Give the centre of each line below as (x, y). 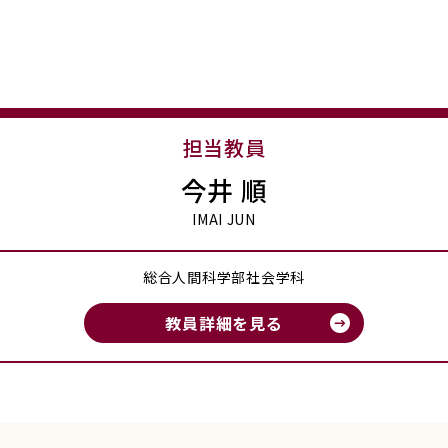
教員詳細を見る (224, 323)
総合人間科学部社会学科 (224, 277)
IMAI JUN (224, 219)
